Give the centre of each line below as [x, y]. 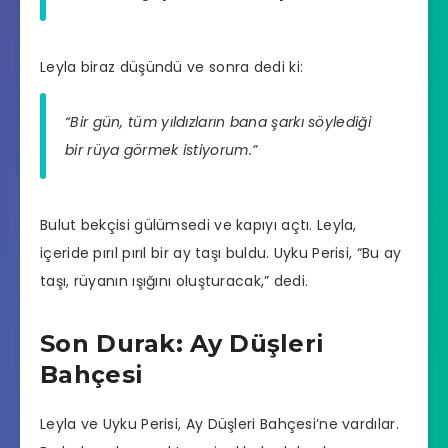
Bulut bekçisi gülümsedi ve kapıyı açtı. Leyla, [198, 225]
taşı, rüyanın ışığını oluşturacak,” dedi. [174, 281]
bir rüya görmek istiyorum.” [161, 150]
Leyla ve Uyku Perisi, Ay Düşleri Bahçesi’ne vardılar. [219, 424]
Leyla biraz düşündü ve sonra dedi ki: [172, 66]
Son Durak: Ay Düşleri [182, 344]
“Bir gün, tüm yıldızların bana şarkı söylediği [218, 122]
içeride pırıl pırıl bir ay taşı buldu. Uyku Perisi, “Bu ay [221, 253]
